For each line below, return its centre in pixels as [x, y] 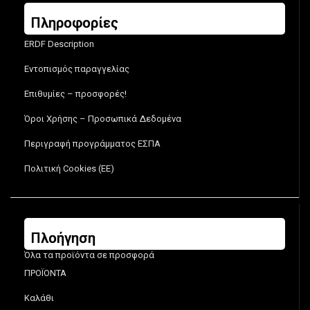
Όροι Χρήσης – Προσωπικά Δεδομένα [103, 119]
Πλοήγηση [63, 238]
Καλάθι [39, 298]
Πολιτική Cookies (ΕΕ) [69, 169]
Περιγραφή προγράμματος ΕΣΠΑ [92, 144]
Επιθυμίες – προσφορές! [75, 94]
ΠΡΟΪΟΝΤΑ [45, 273]
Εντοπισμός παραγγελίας [77, 69]
